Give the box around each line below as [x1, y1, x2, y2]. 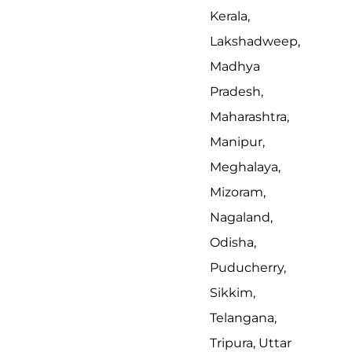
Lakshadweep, [210, 33, 300, 49]
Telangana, [210, 310, 277, 325]
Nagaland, [210, 209, 273, 225]
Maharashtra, [210, 108, 289, 124]
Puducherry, [210, 259, 286, 275]
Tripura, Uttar [210, 335, 291, 350]
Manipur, [210, 134, 265, 149]
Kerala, [210, 8, 250, 24]
